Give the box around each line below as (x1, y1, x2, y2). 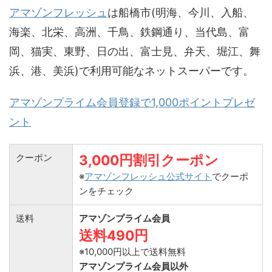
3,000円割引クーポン (79, 152, 219, 168)
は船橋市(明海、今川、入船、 (107, 6, 254, 19)
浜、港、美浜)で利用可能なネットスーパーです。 (9, 64, 254, 77)
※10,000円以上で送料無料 (79, 246, 186, 257)
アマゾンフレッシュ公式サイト (84, 171, 212, 182)
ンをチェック (79, 185, 134, 197)
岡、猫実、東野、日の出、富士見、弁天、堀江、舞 (9, 45, 260, 58)
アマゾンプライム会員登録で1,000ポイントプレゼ (9, 96, 255, 109)
